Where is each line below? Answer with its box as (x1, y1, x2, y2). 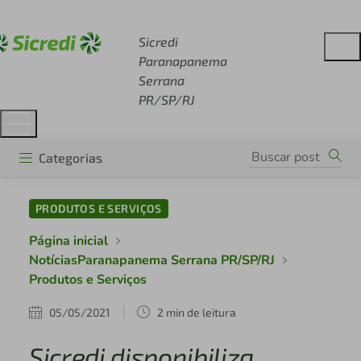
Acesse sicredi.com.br (32, 8, 166, 24)
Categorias (39, 149, 102, 165)
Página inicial (28, 232, 108, 251)
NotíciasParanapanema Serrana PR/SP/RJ (28, 251, 275, 270)
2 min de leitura (156, 305, 236, 319)
